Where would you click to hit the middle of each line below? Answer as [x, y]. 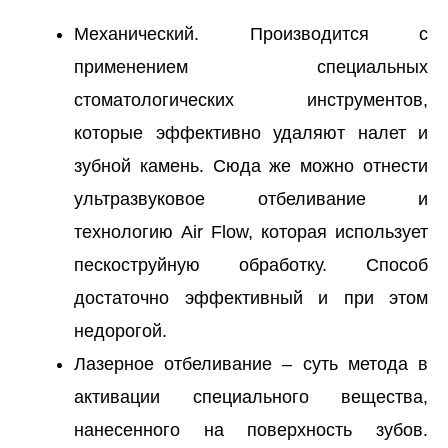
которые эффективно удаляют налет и [251, 132]
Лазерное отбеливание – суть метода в [251, 363]
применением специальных [251, 66]
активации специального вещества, [251, 396]
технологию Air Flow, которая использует [251, 231]
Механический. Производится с [251, 33]
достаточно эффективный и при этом [251, 297]
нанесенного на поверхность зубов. [251, 429]
